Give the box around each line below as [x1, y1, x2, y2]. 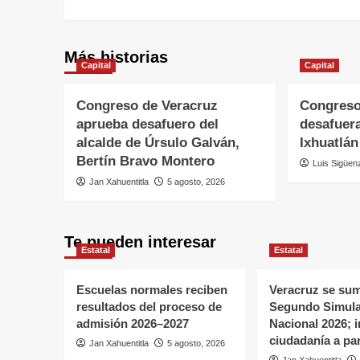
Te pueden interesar [63, 233, 216, 252]
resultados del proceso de [76, 300, 222, 314]
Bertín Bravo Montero [76, 153, 215, 170]
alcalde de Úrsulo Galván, [76, 135, 239, 151]
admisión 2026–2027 [76, 317, 189, 331]
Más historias [63, 48, 168, 67]
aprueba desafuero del [76, 117, 219, 133]
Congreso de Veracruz [76, 98, 218, 114]
